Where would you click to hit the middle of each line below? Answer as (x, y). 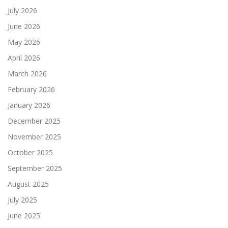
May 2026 (24, 42)
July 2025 (22, 200)
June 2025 (24, 216)
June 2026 (24, 26)
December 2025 (34, 121)
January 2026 (29, 105)
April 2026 (24, 58)
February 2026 (31, 90)
